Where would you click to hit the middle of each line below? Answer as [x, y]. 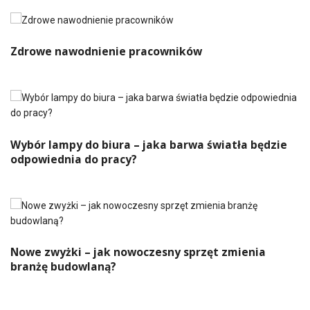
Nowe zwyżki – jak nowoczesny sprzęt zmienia [138, 252]
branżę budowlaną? [63, 267]
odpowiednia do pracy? [74, 159]
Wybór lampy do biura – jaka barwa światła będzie [149, 144]
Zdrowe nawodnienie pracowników [106, 52]
